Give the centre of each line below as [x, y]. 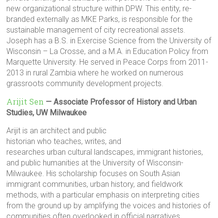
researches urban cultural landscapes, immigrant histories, [105, 152]
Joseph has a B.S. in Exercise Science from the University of [109, 41]
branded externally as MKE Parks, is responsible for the [100, 19]
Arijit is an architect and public [57, 131]
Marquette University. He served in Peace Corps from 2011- [108, 62]
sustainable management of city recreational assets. [97, 30]
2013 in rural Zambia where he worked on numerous [95, 73]
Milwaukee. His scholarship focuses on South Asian [93, 173]
